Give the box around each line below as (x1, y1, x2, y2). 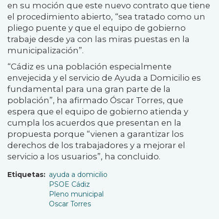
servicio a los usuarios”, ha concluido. (7, 152, 162, 162)
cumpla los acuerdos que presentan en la (7, 118, 181, 128)
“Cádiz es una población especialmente (7, 62, 172, 72)
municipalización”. (7, 45, 86, 56)
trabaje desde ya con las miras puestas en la (7, 34, 190, 44)
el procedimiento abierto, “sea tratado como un (7, 12, 205, 22)
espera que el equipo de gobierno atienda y (7, 107, 188, 117)
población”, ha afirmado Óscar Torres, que (7, 95, 183, 106)
